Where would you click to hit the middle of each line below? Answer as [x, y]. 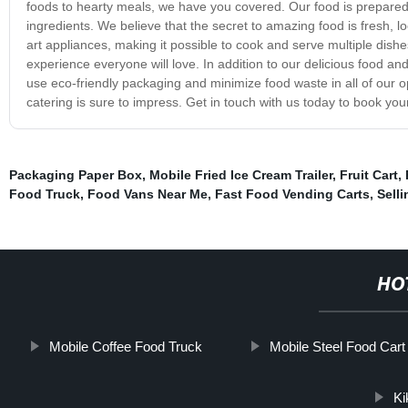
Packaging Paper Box [75, 174]
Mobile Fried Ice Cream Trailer [240, 174]
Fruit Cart [368, 174]
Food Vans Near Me [147, 194]
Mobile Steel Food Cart [338, 346]
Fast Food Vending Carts [292, 194]
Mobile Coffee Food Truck [126, 346]
